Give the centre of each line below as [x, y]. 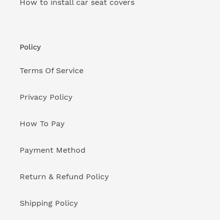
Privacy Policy [46, 97]
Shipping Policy [49, 203]
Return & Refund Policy [64, 177]
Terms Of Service [52, 71]
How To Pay [42, 124]
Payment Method [53, 150]
